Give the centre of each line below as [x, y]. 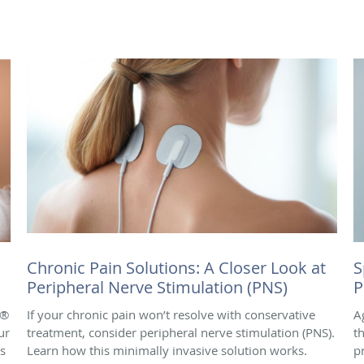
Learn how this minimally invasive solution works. [167, 351]
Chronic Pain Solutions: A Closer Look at [176, 268]
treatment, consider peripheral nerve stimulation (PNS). [181, 333]
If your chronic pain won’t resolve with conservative [171, 315]
